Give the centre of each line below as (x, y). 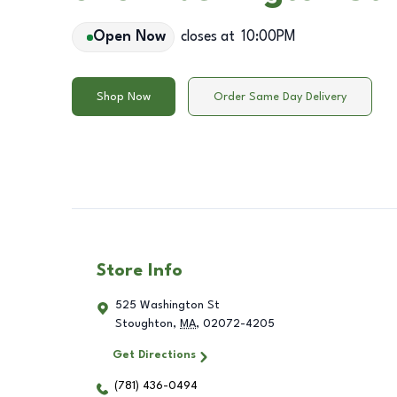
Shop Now (124, 97)
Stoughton (144, 324)
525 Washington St (167, 306)
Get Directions (154, 355)
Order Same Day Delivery (280, 97)
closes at (207, 37)
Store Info (140, 272)
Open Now (129, 37)
